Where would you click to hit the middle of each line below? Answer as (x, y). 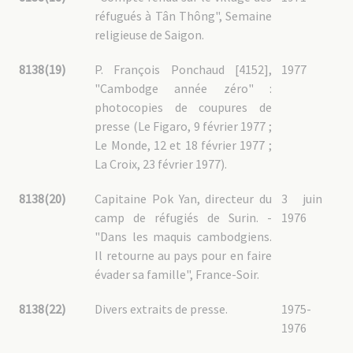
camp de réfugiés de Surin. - (183, 217)
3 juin (301, 199)
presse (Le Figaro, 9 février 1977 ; (183, 126)
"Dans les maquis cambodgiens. (183, 236)
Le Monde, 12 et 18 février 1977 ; (183, 145)
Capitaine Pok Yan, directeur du (183, 199)
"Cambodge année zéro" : (183, 88)
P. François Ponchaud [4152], (183, 69)
